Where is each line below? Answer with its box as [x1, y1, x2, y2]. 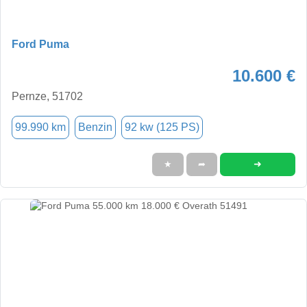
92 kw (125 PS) [125, 121, 199, 133]
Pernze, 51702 [12, 90, 83, 102]
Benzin [78, 121, 112, 133]
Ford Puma [12, 38, 69, 50]
